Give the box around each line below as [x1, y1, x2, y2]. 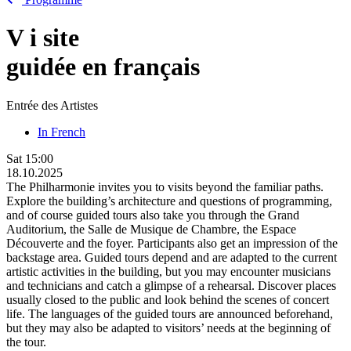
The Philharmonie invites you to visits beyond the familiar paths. [6, 179, 324, 194]
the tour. [6, 335, 46, 349]
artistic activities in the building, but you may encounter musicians [6, 264, 331, 278]
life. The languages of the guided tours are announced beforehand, [6, 306, 333, 320]
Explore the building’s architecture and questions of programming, [6, 194, 332, 208]
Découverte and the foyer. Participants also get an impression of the [6, 236, 338, 250]
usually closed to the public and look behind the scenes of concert [6, 292, 329, 306]
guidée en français [6, 52, 200, 81]
